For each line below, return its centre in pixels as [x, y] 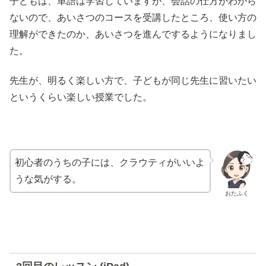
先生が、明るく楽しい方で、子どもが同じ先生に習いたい [133, 81]
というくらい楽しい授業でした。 [81, 97]
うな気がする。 [48, 179]
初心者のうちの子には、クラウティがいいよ [110, 162]
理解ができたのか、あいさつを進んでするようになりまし [133, 34]
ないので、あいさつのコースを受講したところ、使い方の [133, 17]
